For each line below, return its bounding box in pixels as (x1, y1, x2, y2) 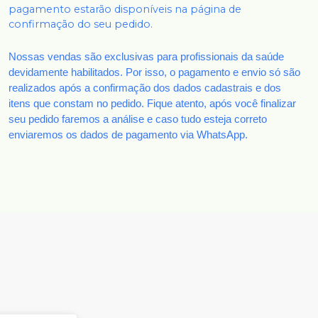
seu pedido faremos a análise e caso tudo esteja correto (9, 114, 267, 126)
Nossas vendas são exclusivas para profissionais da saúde (9, 51, 284, 63)
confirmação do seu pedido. (9, 18, 153, 31)
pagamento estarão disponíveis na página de (9, 3, 241, 16)
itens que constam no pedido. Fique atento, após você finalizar (9, 98, 296, 110)
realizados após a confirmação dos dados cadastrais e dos (9, 82, 281, 94)
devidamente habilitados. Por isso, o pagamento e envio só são (9, 67, 300, 79)
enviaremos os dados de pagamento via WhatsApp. (9, 129, 248, 141)
